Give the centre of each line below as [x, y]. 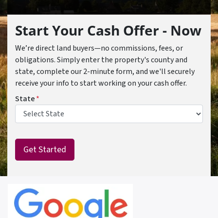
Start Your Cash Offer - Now [108, 30]
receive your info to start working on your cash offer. [101, 83]
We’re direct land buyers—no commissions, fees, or [99, 48]
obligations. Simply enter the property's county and [101, 60]
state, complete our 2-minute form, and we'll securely [105, 72]
